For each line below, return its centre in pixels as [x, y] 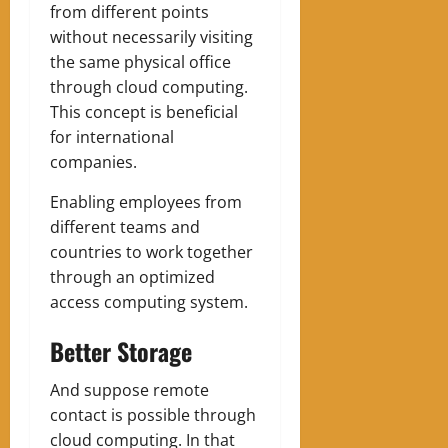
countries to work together [151, 251]
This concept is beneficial [144, 111]
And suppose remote [129, 389]
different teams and [125, 226]
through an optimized [132, 276]
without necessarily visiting [151, 36]
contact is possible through [153, 414]
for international [112, 136]
